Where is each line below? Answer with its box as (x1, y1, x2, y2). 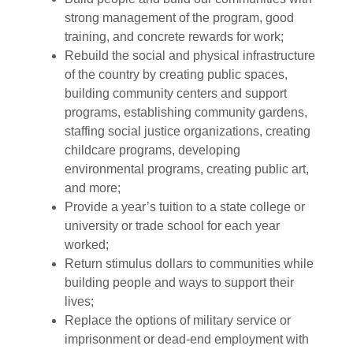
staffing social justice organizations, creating (65, 124, 310, 138)
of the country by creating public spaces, (65, 67, 288, 81)
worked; (65, 237, 109, 251)
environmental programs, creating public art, (65, 162, 309, 176)
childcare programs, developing (65, 143, 240, 157)
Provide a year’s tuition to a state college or (65, 199, 305, 214)
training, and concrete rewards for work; (65, 29, 284, 43)
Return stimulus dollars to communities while (65, 256, 314, 270)
